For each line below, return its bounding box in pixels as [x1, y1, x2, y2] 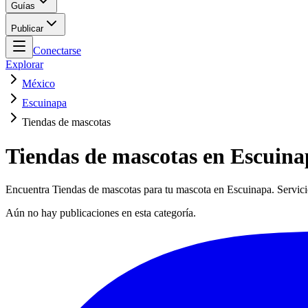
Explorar [5, 58, 43, 71]
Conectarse [33, 45, 81, 57]
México [22, 78, 55, 90]
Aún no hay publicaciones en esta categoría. [5, 207, 196, 219]
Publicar [11, 23, 43, 34]
